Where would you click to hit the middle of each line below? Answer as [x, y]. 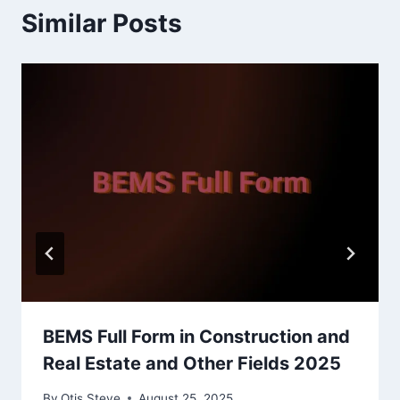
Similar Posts [102, 24]
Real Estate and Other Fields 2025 [192, 363]
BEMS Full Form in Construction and [196, 336]
